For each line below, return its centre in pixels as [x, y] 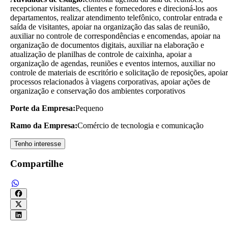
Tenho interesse [38, 144]
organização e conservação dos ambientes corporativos [98, 91]
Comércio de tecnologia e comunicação [140, 125]
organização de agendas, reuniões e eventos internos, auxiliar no [113, 63]
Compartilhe [37, 164]
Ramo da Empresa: [44, 125]
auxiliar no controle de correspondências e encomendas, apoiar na [115, 36]
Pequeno [89, 108]
